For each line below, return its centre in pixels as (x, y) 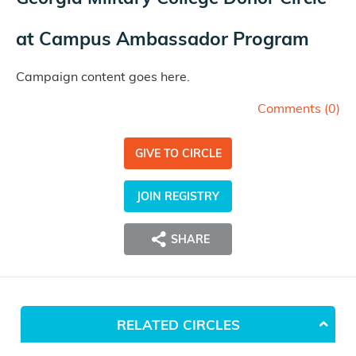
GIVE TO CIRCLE (178, 154)
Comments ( (293, 108)
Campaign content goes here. (103, 77)
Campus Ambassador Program (174, 39)
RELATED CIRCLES (178, 324)
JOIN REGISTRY (178, 197)
